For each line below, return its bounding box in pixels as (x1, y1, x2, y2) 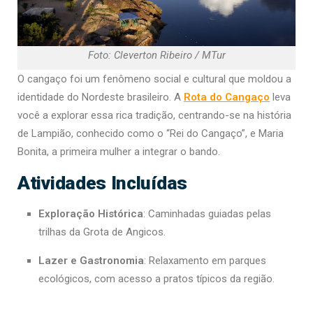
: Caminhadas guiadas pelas (143, 208, 271, 221)
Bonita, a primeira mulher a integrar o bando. (17, 145, 220, 159)
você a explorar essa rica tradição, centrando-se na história (17, 109, 291, 122)
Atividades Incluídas (17, 172, 187, 194)
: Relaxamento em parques (144, 254, 266, 268)
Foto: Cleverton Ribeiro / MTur (87, 49, 226, 62)
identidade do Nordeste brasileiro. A (17, 91, 184, 104)
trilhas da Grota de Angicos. (38, 226, 166, 239)
